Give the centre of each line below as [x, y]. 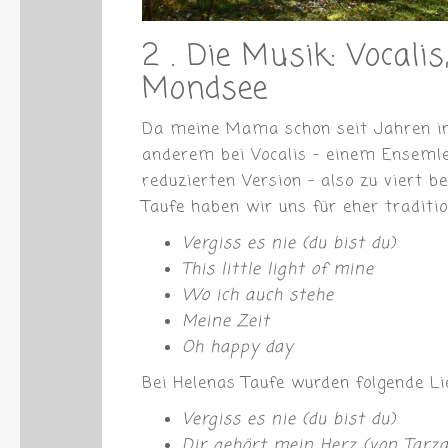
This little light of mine [278, 270]
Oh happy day [237, 348]
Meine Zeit [226, 322]
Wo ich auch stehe [258, 296]
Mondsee [205, 90]
